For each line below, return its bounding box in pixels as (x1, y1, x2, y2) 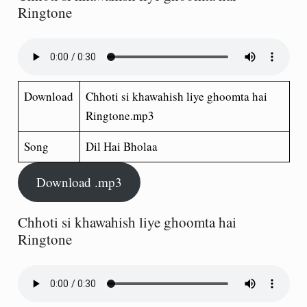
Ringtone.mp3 (86, 108, 154, 123)
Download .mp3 (36, 173, 122, 191)
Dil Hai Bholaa (86, 138, 158, 154)
